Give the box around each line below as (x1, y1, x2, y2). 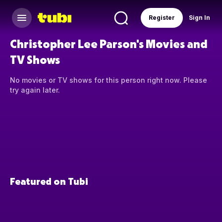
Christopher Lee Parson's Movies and (10, 36, 207, 51)
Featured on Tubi (10, 175, 88, 187)
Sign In (189, 14, 210, 21)
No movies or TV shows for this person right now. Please (10, 76, 207, 85)
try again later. (10, 86, 60, 95)
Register (149, 14, 175, 21)
